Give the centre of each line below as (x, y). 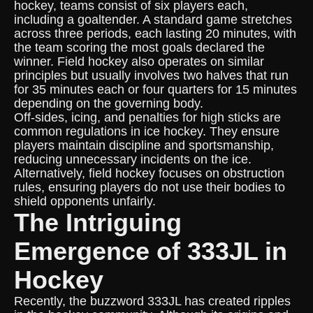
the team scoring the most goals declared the (139, 48)
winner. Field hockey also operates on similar (139, 61)
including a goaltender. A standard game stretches (153, 20)
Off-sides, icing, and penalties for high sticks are (147, 117)
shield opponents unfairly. (85, 201)
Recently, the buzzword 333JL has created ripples (152, 301)
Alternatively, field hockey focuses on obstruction (149, 173)
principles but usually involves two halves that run (151, 75)
